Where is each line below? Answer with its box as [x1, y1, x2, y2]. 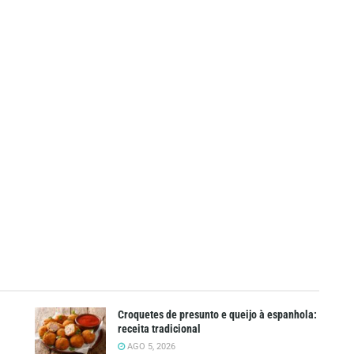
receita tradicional [118, 322, 201, 335]
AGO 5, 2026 [125, 341, 175, 352]
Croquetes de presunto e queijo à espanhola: [118, 307, 317, 321]
